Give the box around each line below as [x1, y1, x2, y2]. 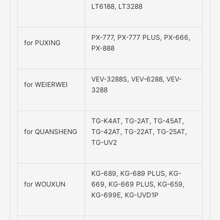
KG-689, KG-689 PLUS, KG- [91, 169, 182, 178]
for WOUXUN [24, 180, 66, 189]
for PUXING [24, 39, 61, 47]
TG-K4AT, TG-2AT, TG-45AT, [91, 117, 185, 125]
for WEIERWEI [24, 81, 68, 89]
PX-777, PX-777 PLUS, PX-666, [91, 33, 191, 42]
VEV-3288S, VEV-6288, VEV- [91, 75, 182, 83]
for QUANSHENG [24, 128, 78, 136]
